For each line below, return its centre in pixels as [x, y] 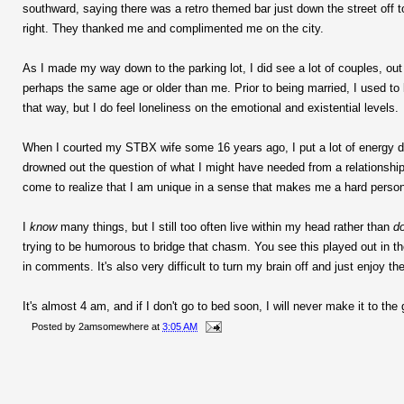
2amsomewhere [114, 326]
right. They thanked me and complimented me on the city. [173, 28]
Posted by [55, 326]
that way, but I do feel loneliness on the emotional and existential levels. [211, 107]
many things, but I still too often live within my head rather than [225, 226]
